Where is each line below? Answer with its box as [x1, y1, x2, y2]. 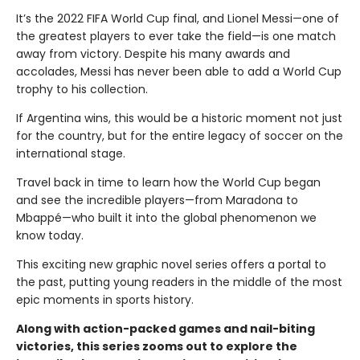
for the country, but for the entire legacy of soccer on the [16, 128, 343, 144]
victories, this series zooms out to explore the [16, 338, 297, 354]
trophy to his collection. [16, 81, 148, 97]
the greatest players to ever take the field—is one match [16, 28, 336, 44]
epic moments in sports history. [16, 292, 194, 308]
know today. [16, 227, 84, 243]
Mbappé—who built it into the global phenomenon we [16, 210, 317, 226]
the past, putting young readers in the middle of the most [16, 274, 342, 290]
